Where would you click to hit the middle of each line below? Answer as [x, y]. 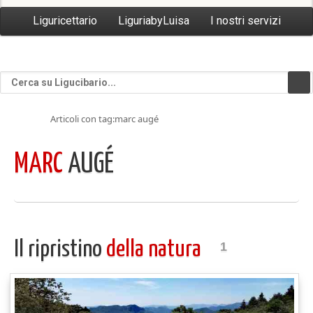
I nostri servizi [245, 21]
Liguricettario [65, 21]
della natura [156, 250]
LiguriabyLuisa [153, 21]
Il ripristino [60, 250]
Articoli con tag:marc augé [104, 119]
